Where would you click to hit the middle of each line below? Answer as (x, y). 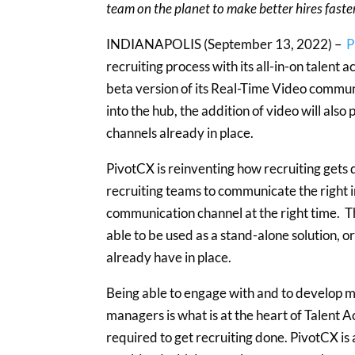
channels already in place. (183, 133)
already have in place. (172, 258)
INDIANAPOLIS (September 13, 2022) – (227, 44)
